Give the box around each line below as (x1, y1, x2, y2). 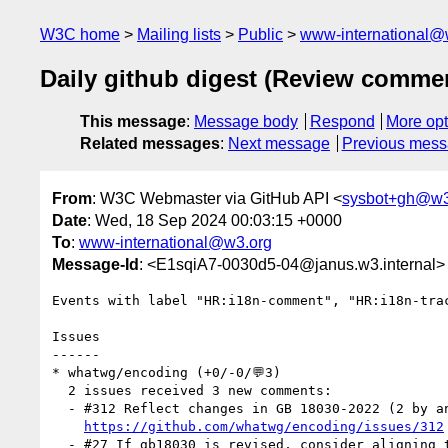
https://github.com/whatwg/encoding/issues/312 (84, 418, 444, 434)
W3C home (40, 26, 120, 43)
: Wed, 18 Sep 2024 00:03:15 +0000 (87, 211, 342, 229)
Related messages (80, 135, 220, 153)
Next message (228, 135, 330, 153)
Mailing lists (137, 26, 221, 43)
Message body (194, 113, 298, 131)
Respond (309, 113, 375, 131)
